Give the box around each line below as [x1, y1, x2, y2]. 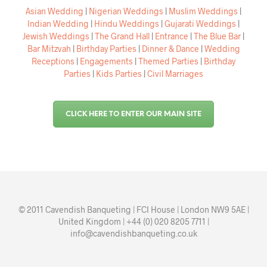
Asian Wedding [26, 6, 83, 17]
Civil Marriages [147, 69, 203, 79]
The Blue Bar [194, 31, 241, 42]
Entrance [155, 31, 188, 42]
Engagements [80, 56, 133, 67]
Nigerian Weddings [89, 6, 163, 17]
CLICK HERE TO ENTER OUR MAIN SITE [66, 110, 201, 119]
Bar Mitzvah [27, 44, 71, 54]
